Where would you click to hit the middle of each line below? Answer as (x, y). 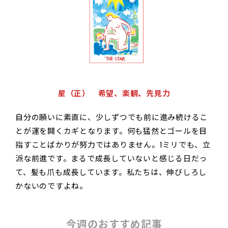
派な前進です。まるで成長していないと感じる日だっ (111, 158)
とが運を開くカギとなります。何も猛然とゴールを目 (111, 131)
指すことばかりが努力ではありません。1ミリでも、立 (113, 145)
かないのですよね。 (51, 186)
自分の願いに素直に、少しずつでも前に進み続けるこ (111, 117)
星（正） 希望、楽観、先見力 (114, 93)
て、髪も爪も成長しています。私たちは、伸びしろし (111, 172)
